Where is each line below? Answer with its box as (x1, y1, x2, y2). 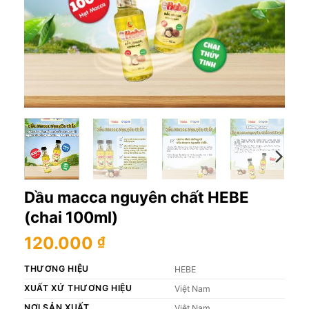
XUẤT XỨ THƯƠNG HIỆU (24, 283, 132, 294)
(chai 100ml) (24, 208, 118, 227)
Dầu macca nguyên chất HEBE (24, 188, 249, 207)
